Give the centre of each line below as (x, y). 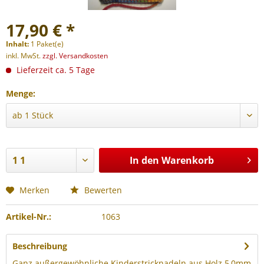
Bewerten (102, 190)
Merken (34, 190)
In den (144, 160)
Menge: (21, 93)
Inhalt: (18, 44)
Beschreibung (40, 246)
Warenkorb (187, 160)
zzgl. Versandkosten (75, 56)
